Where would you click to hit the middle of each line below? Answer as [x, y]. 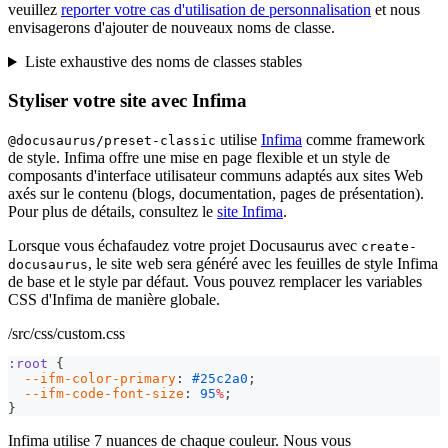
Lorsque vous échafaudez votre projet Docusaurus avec [184, 245]
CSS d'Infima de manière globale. [114, 299]
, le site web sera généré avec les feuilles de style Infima [263, 263]
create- [389, 246]
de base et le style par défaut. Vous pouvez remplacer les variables [215, 281]
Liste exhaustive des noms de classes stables [163, 62]
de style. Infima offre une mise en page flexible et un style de [199, 157]
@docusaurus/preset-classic [112, 140]
